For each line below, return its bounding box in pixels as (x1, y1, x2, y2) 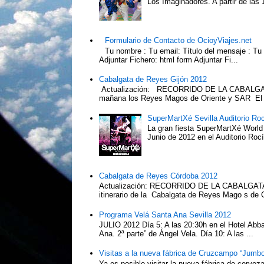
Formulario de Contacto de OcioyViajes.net (105, 36, 252, 45)
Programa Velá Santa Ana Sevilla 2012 (99, 210, 232, 219)
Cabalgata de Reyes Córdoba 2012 (99, 171, 218, 180)
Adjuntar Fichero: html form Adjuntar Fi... (99, 55, 239, 64)
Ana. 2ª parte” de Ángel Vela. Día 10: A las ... (99, 229, 254, 239)
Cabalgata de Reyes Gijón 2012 (99, 74, 207, 84)
